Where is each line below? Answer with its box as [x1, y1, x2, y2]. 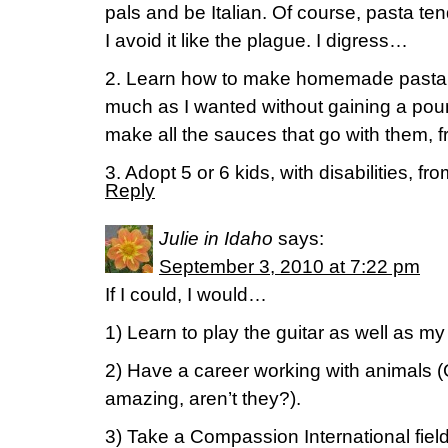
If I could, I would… [105, 284, 267, 305]
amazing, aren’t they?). [105, 388, 301, 409]
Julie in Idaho [159, 228, 273, 249]
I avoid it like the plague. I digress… [105, 30, 408, 51]
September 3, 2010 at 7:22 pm [159, 256, 420, 277]
